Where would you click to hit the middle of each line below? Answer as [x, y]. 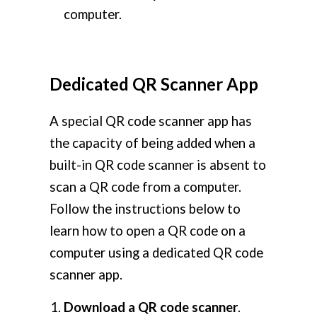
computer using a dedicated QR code [156, 253]
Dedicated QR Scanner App [154, 84]
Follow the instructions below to [145, 209]
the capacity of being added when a [152, 143]
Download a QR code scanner [151, 307]
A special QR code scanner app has [151, 121]
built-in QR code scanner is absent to [158, 165]
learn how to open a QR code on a [148, 231]
